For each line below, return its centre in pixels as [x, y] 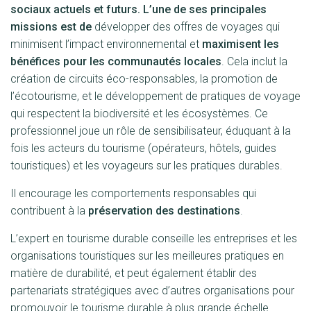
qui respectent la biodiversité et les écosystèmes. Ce [139, 114]
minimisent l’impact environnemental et [105, 44]
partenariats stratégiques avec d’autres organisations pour [152, 291]
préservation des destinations [164, 211]
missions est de [52, 27]
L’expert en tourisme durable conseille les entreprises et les [154, 238]
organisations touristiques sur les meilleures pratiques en [147, 256]
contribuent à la [49, 211]
